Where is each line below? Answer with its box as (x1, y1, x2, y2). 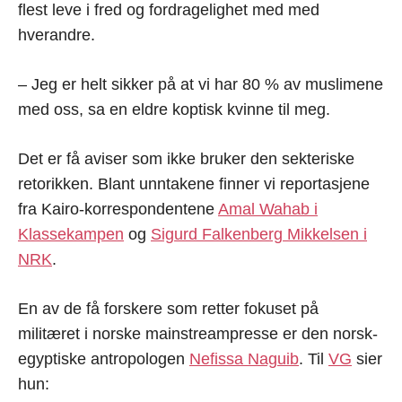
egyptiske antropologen (18, 349, 189, 368)
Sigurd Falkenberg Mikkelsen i (151, 224, 367, 243)
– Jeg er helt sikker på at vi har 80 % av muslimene (18, 74, 383, 93)
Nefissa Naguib (189, 349, 299, 368)
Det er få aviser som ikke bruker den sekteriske (18, 149, 354, 168)
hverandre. (18, 25, 95, 44)
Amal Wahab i (218, 199, 318, 218)
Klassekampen (18, 224, 124, 243)
